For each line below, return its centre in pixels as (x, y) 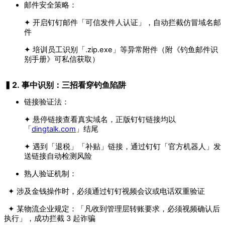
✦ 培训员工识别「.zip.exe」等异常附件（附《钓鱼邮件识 (121, 50)
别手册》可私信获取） (62, 60)
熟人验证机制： (51, 174)
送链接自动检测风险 (58, 156)
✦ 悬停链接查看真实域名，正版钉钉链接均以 (100, 120)
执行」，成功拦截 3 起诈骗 (50, 219)
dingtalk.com (54, 129)
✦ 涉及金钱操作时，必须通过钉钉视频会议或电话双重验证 (105, 192)
